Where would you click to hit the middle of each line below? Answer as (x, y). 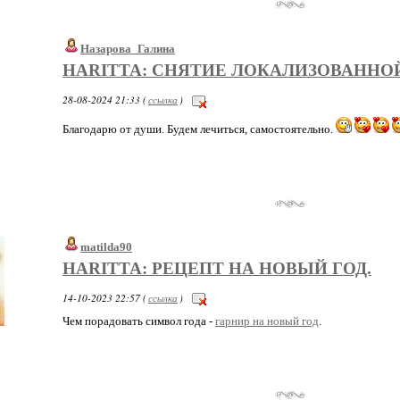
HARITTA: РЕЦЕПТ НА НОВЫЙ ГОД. (217, 268)
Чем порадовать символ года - (139, 321)
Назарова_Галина (128, 49)
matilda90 (106, 246)
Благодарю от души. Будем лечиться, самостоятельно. (199, 129)
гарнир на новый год (267, 321)
